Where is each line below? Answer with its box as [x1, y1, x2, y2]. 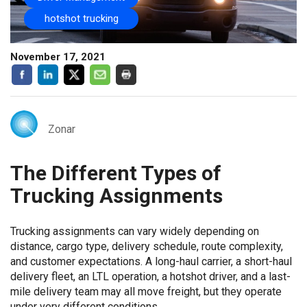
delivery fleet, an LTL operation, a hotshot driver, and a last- [10, 270, 291, 283]
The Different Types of [10, 161, 221, 185]
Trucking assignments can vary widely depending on [10, 225, 259, 238]
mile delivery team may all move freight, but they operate [10, 285, 282, 298]
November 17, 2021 [10, 51, 106, 63]
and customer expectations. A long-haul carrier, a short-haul [10, 255, 292, 268]
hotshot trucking [44, 12, 119, 25]
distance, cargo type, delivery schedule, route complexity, [10, 240, 283, 253]
